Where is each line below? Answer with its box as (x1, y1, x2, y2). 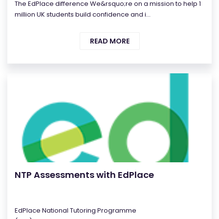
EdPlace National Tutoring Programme (15, 206, 136, 216)
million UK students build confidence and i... (15, 10, 151, 20)
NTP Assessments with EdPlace (15, 169, 154, 181)
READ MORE (89, 36, 130, 46)
